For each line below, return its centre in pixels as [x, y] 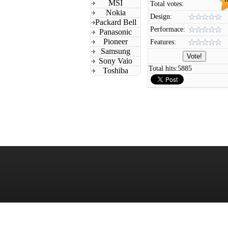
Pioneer [116, 41]
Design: [161, 17]
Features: [163, 42]
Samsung [116, 51]
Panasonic [116, 32]
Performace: [168, 29]
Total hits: [163, 68]
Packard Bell [116, 22]
